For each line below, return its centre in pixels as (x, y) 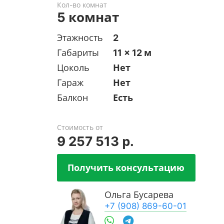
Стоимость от (80, 127)
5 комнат (88, 17)
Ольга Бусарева (139, 194)
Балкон (72, 97)
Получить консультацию (126, 167)
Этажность (80, 37)
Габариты (78, 52)
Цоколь (73, 67)
